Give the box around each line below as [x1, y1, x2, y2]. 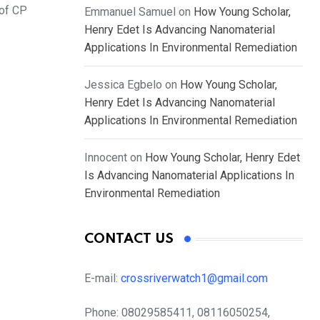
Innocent [84, 151, 127, 165]
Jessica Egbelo [84, 78, 162, 92]
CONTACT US [84, 232, 174, 246]
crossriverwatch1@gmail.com [121, 271, 271, 286]
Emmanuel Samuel [84, 5, 176, 19]
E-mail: [84, 271, 121, 286]
